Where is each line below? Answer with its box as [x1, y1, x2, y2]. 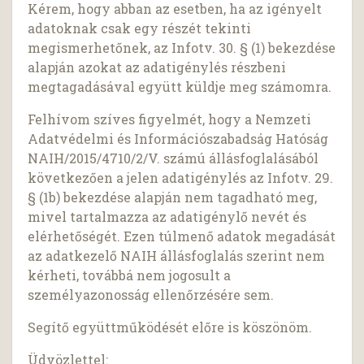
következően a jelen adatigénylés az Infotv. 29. [28, 169, 334, 187]
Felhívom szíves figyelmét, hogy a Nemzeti [28, 110, 312, 128]
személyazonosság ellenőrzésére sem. [28, 286, 275, 304]
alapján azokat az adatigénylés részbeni [28, 58, 287, 76]
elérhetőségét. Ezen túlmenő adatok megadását [28, 227, 336, 245]
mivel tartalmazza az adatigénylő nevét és [28, 208, 307, 226]
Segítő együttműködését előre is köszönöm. [28, 318, 313, 336]
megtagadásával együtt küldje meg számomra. [28, 78, 332, 96]
